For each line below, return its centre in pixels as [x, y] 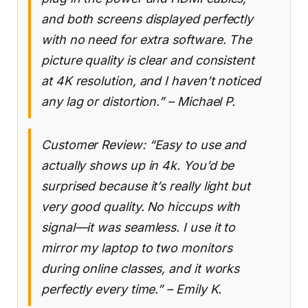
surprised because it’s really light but [146, 186]
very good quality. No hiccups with [141, 207]
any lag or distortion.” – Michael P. [139, 102]
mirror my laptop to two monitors [137, 248]
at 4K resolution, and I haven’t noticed [151, 81]
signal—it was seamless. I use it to [139, 228]
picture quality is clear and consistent [148, 60]
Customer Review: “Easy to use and [144, 145]
